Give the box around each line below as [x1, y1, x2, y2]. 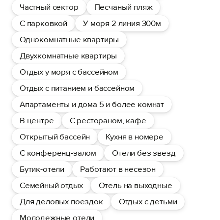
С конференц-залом [20, 148, 97, 158]
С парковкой [20, 18, 68, 28]
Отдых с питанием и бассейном [20, 83, 135, 93]
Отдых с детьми [118, 196, 177, 207]
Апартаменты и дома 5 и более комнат [20, 99, 165, 110]
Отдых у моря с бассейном [20, 67, 118, 77]
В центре [20, 115, 54, 126]
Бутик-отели [20, 164, 65, 174]
